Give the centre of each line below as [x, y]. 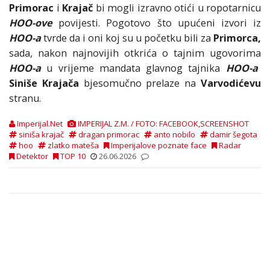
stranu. [25, 99]
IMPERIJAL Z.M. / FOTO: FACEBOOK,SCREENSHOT [162, 124]
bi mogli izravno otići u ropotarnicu [177, 8]
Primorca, [237, 38]
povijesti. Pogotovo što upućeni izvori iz [160, 23]
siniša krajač [40, 135]
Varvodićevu [231, 83]
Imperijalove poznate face [158, 146]
